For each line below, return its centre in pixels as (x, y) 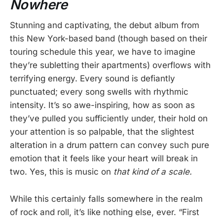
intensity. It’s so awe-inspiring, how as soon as (102, 105)
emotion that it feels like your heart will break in (104, 159)
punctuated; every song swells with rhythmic (99, 92)
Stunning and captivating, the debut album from (105, 25)
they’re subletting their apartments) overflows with (110, 65)
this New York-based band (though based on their (109, 39)
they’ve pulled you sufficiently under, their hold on (109, 119)
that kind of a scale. (153, 172)
